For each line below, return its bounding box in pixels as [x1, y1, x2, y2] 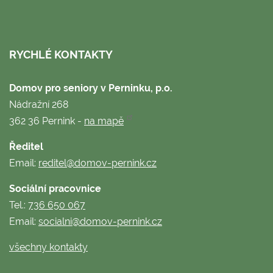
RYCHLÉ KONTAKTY [9, 48, 113, 61]
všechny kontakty [9, 241, 88, 253]
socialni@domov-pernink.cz [38, 215, 162, 227]
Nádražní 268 [9, 98, 68, 110]
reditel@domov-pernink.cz [38, 157, 157, 169]
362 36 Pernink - [9, 115, 84, 127]
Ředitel [9, 140, 46, 152]
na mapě [84, 115, 124, 127]
